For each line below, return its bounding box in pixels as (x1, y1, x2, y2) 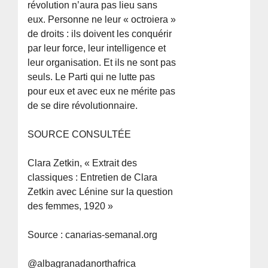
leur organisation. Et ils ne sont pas (28, 57, 176, 68)
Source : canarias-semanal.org (28, 229, 158, 240)
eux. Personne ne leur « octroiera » (28, 14, 176, 25)
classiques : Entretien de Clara (28, 172, 158, 182)
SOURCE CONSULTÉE (28, 129, 132, 139)
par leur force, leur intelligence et (28, 42, 166, 53)
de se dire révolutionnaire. (28, 100, 138, 111)
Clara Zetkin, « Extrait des (28, 157, 138, 168)
